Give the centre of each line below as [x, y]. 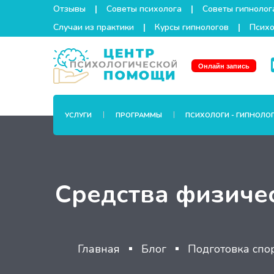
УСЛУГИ [79, 115]
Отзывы [69, 9]
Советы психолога [144, 9]
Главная [99, 249]
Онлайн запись [224, 66]
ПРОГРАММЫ [139, 115]
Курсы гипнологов [192, 27]
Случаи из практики [94, 27]
